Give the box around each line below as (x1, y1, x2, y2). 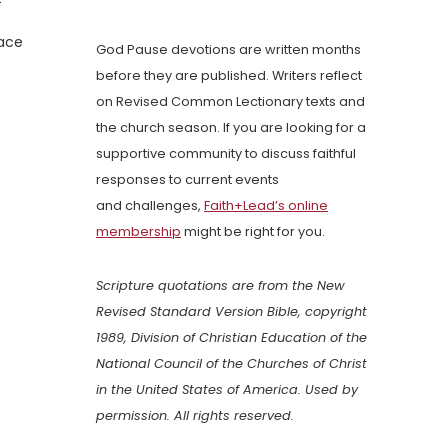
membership (96, 223, 181, 241)
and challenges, (96, 197, 204, 215)
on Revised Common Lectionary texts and (96, 93, 365, 111)
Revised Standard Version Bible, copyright (96, 303, 367, 321)
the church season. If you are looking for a (96, 119, 366, 137)
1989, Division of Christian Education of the (96, 329, 367, 347)
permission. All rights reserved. (96, 407, 294, 425)
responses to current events (96, 171, 279, 189)
